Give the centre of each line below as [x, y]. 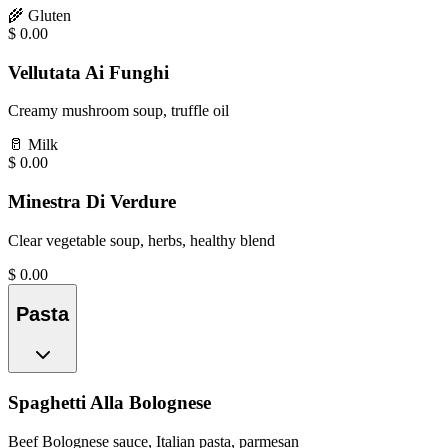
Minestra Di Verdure [92, 202]
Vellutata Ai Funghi [88, 72]
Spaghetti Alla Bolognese [109, 402]
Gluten [49, 15]
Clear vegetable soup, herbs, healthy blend [141, 240]
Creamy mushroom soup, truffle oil [118, 111]
